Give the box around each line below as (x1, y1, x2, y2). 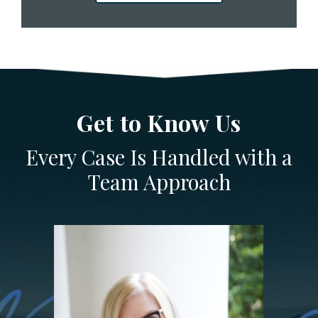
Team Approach (87, 167, 231, 195)
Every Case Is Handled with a (26, 142, 292, 170)
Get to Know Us (77, 106, 241, 138)
